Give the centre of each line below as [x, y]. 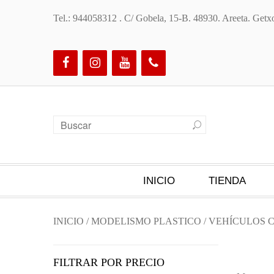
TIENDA [227, 181]
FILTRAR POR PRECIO [109, 262]
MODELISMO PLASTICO [146, 221]
